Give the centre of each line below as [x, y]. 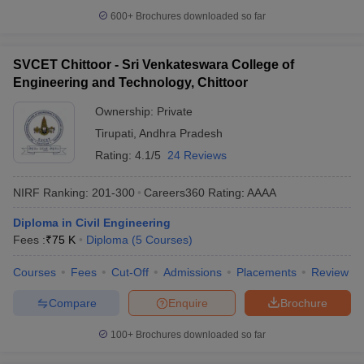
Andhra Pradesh [181, 133]
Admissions [193, 272]
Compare [72, 303]
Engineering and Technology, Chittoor [130, 82]
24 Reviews [197, 155]
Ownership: [126, 111]
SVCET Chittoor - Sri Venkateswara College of [154, 65]
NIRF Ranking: [51, 192]
